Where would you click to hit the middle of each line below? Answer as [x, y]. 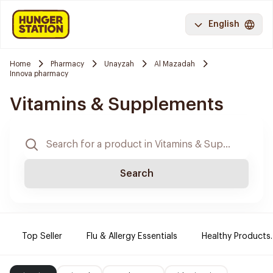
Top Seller [42, 236]
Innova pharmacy [39, 74]
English [224, 24]
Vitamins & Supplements [117, 104]
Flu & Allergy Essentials [132, 236]
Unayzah [119, 64]
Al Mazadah [175, 64]
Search [136, 174]
